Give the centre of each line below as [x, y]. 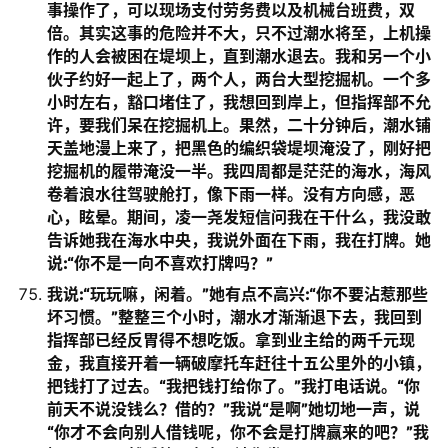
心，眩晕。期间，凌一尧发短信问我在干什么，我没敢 [239, 217]
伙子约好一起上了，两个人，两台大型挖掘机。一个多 [239, 79]
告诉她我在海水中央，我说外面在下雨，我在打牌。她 [239, 240]
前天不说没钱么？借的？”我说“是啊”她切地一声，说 [233, 409]
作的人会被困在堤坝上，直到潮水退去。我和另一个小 [239, 56]
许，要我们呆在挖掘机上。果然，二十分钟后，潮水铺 [239, 125]
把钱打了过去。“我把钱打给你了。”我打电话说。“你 [233, 386]
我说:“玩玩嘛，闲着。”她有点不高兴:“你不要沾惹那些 [237, 294]
